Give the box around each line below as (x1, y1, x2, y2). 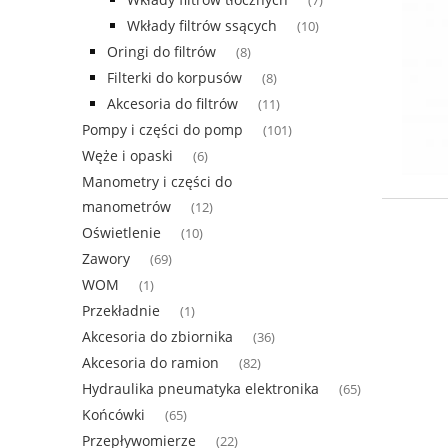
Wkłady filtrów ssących (127, 15, 277, 35)
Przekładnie (82, 300, 160, 320)
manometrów (82, 196, 171, 216)
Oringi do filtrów (107, 41, 216, 61)
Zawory (82, 248, 130, 268)
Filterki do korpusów (107, 67, 242, 87)
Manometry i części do (82, 171, 232, 191)
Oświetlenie (82, 222, 161, 242)
